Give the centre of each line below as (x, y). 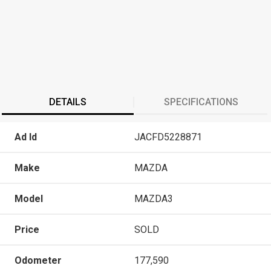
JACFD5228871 (168, 137)
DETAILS (68, 102)
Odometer (38, 260)
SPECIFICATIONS (201, 102)
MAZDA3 (154, 198)
